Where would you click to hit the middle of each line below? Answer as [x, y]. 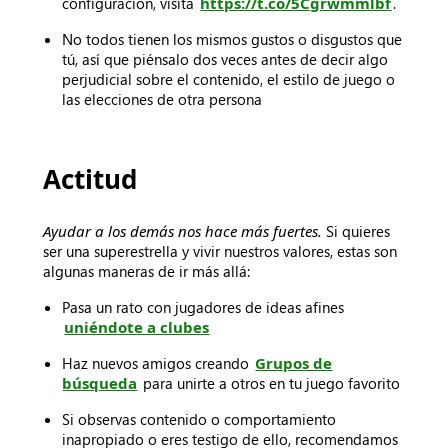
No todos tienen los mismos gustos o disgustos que [232, 39]
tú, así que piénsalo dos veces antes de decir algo [225, 59]
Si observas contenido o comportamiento [199, 419]
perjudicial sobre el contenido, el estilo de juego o [229, 79]
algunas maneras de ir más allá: [147, 271]
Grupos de [294, 363]
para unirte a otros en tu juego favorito [270, 383]
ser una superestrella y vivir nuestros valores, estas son [220, 251]
